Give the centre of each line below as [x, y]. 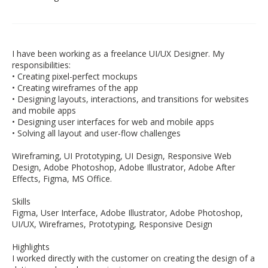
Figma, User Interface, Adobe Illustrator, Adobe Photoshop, [127, 213]
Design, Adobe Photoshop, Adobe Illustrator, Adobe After [124, 167]
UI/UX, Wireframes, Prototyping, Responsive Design [112, 224]
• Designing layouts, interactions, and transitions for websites [130, 99]
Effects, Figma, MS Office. [62, 179]
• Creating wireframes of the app [75, 88]
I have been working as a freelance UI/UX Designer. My [118, 54]
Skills [21, 201]
